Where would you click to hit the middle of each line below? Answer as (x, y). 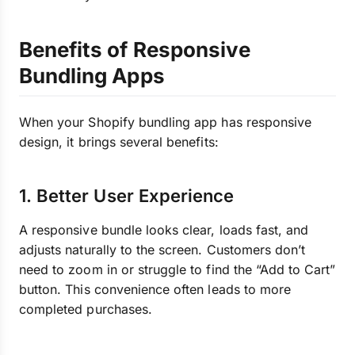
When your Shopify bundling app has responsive (166, 122)
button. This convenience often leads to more (155, 289)
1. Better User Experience (127, 196)
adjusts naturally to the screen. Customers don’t (162, 250)
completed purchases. (86, 309)
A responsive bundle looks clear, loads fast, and (164, 230)
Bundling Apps (92, 76)
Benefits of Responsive (135, 50)
